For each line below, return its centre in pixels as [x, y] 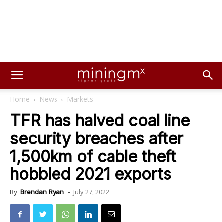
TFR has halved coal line [100, 121]
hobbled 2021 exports [91, 174]
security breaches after [97, 139]
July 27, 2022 [91, 192]
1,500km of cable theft [93, 156]
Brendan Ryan [42, 192]
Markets [80, 99]
